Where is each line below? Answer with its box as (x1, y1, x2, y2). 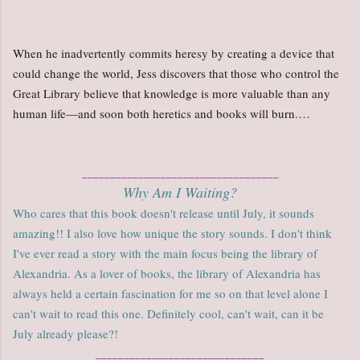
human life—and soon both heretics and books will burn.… (13, 105, 310, 122)
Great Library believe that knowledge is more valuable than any (13, 85, 330, 102)
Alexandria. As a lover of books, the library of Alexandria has (13, 265, 321, 282)
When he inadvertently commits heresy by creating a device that (13, 45, 334, 62)
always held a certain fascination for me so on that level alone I (13, 285, 328, 302)
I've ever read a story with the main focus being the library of (13, 245, 317, 262)
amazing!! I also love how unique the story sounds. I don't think (13, 225, 332, 242)
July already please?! (13, 325, 118, 342)
